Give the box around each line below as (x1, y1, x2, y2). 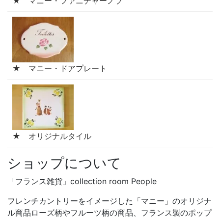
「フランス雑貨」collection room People (7, 176, 157, 187)
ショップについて (7, 155, 121, 172)
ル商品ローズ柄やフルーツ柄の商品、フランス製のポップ (7, 208, 212, 218)
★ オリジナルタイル (12, 131, 91, 141)
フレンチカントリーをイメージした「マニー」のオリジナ (7, 196, 212, 206)
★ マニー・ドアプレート (12, 63, 107, 74)
